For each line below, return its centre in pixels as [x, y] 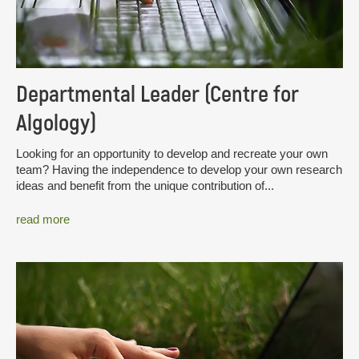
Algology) [56, 124]
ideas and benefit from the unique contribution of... [145, 186]
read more [43, 219]
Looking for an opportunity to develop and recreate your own [172, 154]
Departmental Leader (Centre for [157, 95]
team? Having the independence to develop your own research [179, 170]
